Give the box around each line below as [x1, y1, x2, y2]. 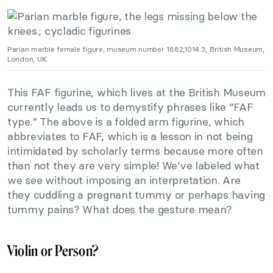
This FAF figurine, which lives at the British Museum [7, 85, 266, 100]
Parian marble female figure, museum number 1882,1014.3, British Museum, [7, 44, 264, 54]
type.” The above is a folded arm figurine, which [7, 115, 245, 129]
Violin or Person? [7, 242, 99, 260]
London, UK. [7, 54, 49, 64]
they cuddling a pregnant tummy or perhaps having [7, 188, 266, 202]
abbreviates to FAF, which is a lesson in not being [7, 129, 253, 144]
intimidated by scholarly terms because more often [7, 144, 263, 158]
